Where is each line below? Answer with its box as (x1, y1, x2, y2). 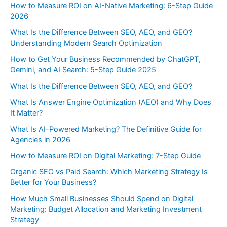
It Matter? (10, 108, 43, 118)
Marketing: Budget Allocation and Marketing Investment (10, 205, 202, 214)
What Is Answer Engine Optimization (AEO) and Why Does (10, 97, 211, 107)
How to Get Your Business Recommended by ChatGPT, (10, 54, 201, 64)
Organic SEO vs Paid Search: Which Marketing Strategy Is (10, 167, 208, 177)
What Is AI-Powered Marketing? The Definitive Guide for (10, 124, 202, 134)
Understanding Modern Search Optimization (10, 38, 162, 48)
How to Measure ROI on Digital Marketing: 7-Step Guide (10, 151, 201, 161)
